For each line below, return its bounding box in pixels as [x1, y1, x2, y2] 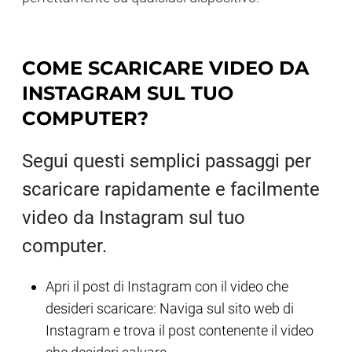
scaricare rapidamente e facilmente [22, 178, 320, 200]
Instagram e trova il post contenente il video [46, 322, 313, 339]
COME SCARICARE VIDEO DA [22, 57, 309, 79]
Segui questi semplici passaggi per [22, 150, 311, 172]
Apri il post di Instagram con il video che [46, 278, 288, 295]
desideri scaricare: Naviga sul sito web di [46, 300, 294, 317]
